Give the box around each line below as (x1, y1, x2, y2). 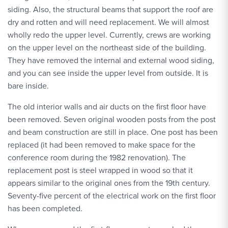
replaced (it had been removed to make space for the (8, 139, 195, 151)
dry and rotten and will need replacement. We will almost (8, 16, 209, 28)
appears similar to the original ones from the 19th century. (8, 177, 210, 189)
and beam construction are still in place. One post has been (8, 126, 218, 138)
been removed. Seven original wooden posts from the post (8, 113, 216, 125)
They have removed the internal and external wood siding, (8, 54, 214, 66)
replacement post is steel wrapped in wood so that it (8, 164, 193, 176)
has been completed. (8, 203, 82, 214)
